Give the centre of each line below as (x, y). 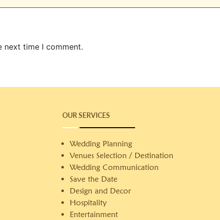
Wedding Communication (114, 167)
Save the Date (94, 179)
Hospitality (88, 203)
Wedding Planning (101, 144)
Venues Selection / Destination (122, 155)
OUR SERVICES (86, 115)
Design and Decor (101, 191)
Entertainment (94, 214)
